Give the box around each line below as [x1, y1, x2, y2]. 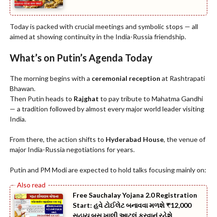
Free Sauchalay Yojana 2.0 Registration [73, 190, 197, 199]
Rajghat [74, 94, 99, 103]
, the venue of [164, 135, 205, 143]
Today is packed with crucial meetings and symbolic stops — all [10, 22, 198, 31]
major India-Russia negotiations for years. [10, 145, 135, 154]
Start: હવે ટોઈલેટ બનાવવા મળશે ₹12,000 [73, 201, 191, 209]
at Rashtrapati [160, 74, 205, 82]
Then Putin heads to [10, 94, 74, 103]
